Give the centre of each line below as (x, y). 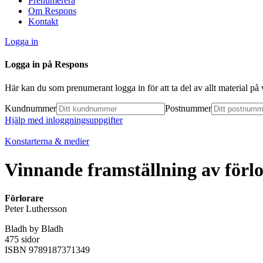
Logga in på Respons (46, 65)
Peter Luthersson (36, 209)
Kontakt (43, 21)
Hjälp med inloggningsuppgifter (64, 120)
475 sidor (22, 240)
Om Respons (52, 11)
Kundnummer (31, 108)
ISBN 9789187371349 (47, 250)
